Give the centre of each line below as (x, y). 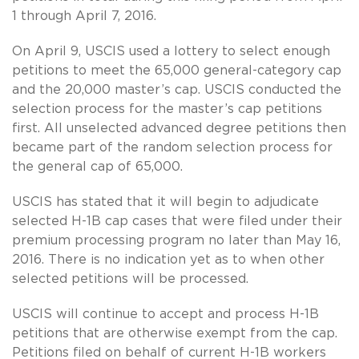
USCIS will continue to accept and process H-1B (165, 314)
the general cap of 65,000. (97, 166)
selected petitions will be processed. (130, 278)
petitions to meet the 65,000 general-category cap (177, 70)
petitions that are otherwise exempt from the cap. (175, 333)
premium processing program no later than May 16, (176, 240)
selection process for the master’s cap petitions (167, 109)
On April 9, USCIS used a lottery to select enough (171, 51)
